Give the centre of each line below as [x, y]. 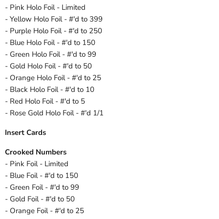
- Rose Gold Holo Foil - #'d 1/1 [54, 113]
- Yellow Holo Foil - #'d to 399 [54, 19]
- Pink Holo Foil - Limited [45, 8]
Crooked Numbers [36, 152]
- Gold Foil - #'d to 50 [40, 199]
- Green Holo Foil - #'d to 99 [51, 55]
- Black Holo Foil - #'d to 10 [50, 90]
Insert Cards [25, 133]
